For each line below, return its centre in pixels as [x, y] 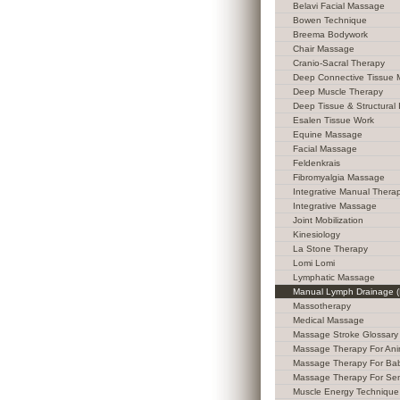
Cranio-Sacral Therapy [339, 63]
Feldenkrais [317, 163]
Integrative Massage [335, 206]
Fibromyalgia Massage [339, 177]
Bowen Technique [330, 20]
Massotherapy [322, 306]
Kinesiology [317, 234]
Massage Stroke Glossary [346, 334]
